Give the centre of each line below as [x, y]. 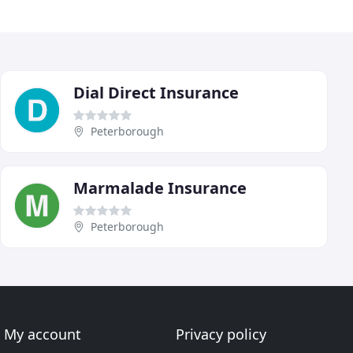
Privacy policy [221, 334]
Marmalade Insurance [160, 188]
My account [43, 334]
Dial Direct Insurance [156, 92]
